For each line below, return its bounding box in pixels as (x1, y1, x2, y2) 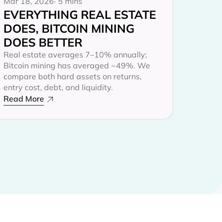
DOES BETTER (3, 34, 82, 50)
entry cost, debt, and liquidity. (3, 82, 113, 92)
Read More (3, 93, 44, 104)
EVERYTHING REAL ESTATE (3, 6, 156, 22)
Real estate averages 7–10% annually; (3, 49, 147, 59)
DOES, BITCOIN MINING (3, 20, 134, 36)
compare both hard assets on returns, (3, 71, 142, 81)
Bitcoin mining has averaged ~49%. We (3, 60, 150, 70)
